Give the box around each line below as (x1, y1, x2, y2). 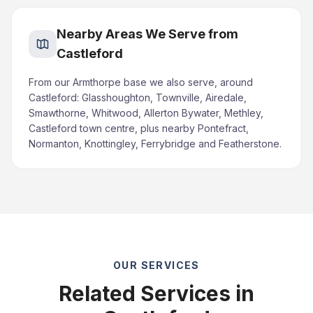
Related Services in (59, 281, 254, 306)
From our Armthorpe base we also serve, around (29, 76, 253, 88)
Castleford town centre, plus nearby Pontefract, (29, 122, 249, 134)
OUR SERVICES (113, 259, 200, 271)
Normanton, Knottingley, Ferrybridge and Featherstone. (29, 138, 282, 150)
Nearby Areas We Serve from (57, 27, 238, 41)
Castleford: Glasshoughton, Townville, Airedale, (29, 92, 247, 103)
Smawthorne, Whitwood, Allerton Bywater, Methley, (29, 107, 263, 119)
